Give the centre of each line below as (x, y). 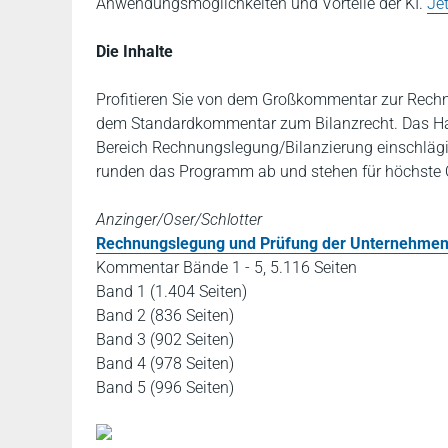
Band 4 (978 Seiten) (165, 363)
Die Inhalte (134, 51)
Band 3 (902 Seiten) (165, 339)
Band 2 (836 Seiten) (165, 315)
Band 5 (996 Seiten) (165, 387)
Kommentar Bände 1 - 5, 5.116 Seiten (226, 267)
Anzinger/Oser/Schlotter (179, 219)
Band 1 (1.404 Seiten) (171, 291)
